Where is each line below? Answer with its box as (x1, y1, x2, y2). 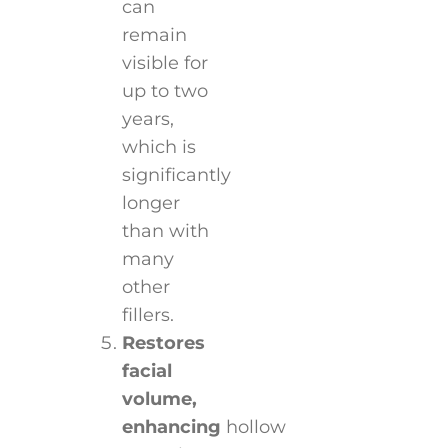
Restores (121, 331, 205, 354)
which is (121, 135, 196, 158)
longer (121, 191, 180, 214)
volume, (121, 387, 197, 410)
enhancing (121, 415, 221, 438)
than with (121, 219, 209, 242)
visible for (121, 51, 208, 74)
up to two (121, 79, 208, 102)
